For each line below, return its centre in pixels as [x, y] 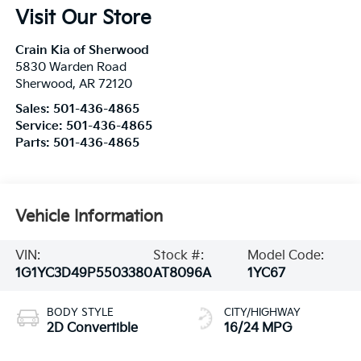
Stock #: [179, 256]
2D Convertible [92, 329]
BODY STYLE [80, 313]
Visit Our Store [83, 19]
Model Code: [286, 256]
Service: [40, 127]
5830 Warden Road [71, 68]
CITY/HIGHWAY [262, 313]
